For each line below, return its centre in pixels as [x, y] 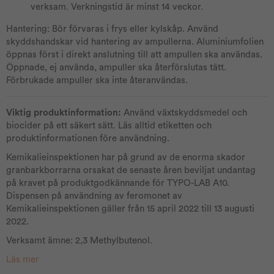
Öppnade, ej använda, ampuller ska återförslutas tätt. [116, 68]
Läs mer [23, 260]
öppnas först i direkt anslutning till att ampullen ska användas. [134, 55]
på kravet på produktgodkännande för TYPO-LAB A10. [118, 183]
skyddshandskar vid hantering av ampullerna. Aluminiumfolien [135, 42]
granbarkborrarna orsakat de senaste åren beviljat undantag [131, 170]
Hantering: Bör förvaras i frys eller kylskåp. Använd [112, 29]
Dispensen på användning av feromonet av [94, 196]
